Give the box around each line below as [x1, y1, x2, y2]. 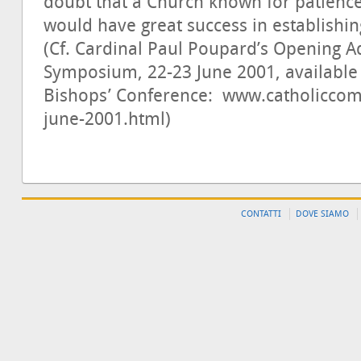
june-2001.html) [44, 109, 171, 131]
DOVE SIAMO [296, 209, 349, 220]
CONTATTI [241, 209, 281, 220]
